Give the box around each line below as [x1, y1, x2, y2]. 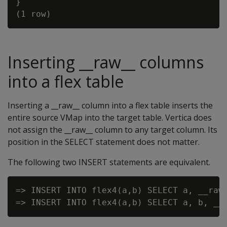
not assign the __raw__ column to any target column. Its [8, 124, 217, 135]
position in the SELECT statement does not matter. [8, 136, 200, 147]
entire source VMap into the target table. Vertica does [8, 112, 212, 123]
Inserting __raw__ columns [8, 51, 204, 73]
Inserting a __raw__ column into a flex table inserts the [8, 100, 213, 111]
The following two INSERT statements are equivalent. [8, 157, 210, 168]
